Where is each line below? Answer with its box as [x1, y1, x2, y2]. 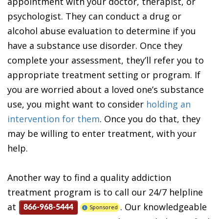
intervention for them [7, 112, 100, 125]
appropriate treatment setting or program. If [7, 68, 200, 81]
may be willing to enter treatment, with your [7, 127, 197, 139]
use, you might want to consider [7, 98, 146, 110]
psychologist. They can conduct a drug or [7, 10, 181, 22]
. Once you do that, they [100, 112, 200, 125]
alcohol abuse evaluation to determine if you [7, 24, 196, 37]
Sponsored [89, 203, 118, 211]
